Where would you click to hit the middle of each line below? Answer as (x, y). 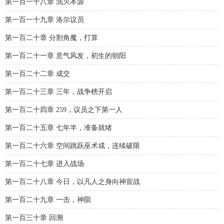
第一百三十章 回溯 (34, 218)
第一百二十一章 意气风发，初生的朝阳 (65, 56)
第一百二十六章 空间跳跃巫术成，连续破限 (72, 146)
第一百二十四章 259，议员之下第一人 (64, 110)
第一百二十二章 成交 (37, 74)
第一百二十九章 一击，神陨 (48, 200)
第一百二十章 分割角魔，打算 (51, 38)
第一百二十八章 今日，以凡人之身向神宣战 (72, 182)
